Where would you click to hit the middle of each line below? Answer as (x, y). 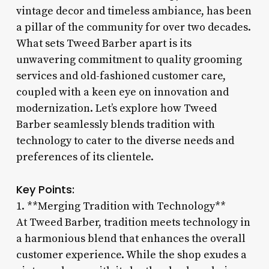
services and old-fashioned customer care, (121, 76)
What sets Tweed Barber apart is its (104, 43)
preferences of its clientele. (85, 157)
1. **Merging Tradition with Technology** (121, 206)
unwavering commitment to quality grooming (129, 59)
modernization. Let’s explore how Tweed (116, 108)
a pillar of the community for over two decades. (133, 27)
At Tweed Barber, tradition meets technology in (133, 222)
